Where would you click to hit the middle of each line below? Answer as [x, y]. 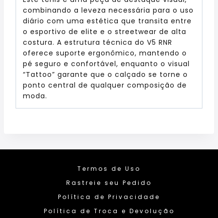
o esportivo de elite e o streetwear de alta [105, 31]
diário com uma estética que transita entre [107, 21]
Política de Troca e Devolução [109, 211]
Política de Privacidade [109, 197]
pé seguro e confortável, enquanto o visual [106, 64]
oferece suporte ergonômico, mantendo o [105, 53]
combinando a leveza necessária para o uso [108, 10]
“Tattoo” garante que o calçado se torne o [105, 74]
